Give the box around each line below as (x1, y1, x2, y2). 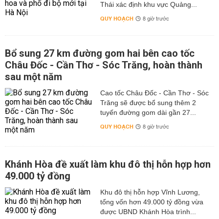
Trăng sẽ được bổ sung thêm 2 (100, 99, 196, 107)
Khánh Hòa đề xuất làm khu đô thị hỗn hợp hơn (5, 158, 211, 170)
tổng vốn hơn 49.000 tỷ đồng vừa (100, 198, 203, 206)
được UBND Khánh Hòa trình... (100, 208, 196, 216)
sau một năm (5, 71, 62, 83)
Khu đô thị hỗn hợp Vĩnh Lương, (100, 188, 200, 196)
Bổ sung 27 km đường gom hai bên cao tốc (5, 47, 195, 59)
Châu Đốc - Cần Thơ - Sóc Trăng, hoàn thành (5, 59, 202, 71)
